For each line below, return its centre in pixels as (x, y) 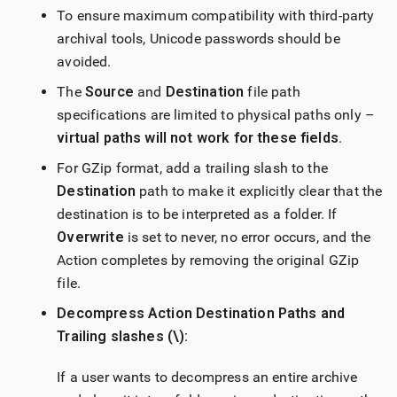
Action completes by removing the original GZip (208, 261)
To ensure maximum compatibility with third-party (216, 16)
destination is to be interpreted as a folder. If (197, 214)
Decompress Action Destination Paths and (201, 314)
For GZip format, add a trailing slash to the (192, 168)
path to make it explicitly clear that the (259, 191)
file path (272, 92)
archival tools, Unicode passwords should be (198, 39)
